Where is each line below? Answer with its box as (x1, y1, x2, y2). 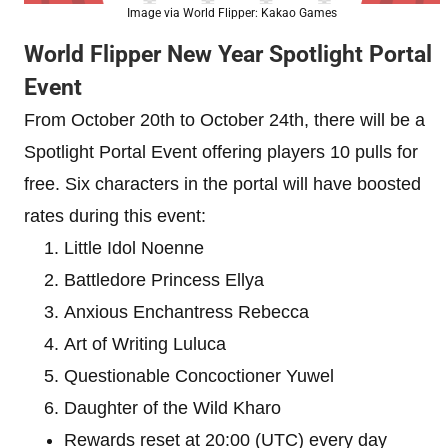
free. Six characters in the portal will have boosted (24, 173, 421, 194)
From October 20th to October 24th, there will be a (24, 109, 425, 130)
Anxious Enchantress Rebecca (64, 301, 309, 322)
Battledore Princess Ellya (64, 269, 264, 290)
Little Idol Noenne (64, 237, 204, 258)
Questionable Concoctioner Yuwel (64, 365, 334, 386)
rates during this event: (24, 205, 206, 226)
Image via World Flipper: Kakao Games (127, 5, 337, 20)
